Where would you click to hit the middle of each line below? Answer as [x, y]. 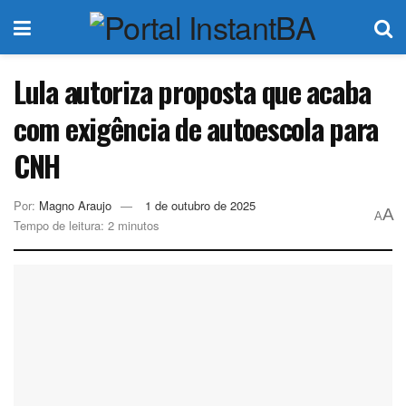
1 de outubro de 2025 [200, 205]
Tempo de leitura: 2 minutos [87, 225]
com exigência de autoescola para [196, 128]
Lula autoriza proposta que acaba [193, 91]
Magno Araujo [75, 205]
